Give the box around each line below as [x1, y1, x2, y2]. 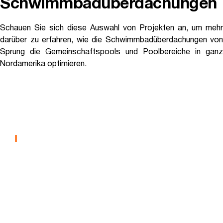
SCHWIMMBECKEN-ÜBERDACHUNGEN [22, 135, 149, 141]
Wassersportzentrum [15, 112, 154, 125]
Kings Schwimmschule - [15, 100, 173, 112]
